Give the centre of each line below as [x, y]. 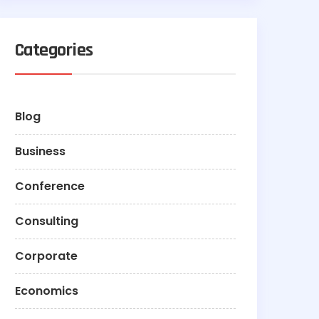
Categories [54, 51]
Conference [50, 187]
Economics [47, 291]
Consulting [47, 221]
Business [40, 152]
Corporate [46, 256]
